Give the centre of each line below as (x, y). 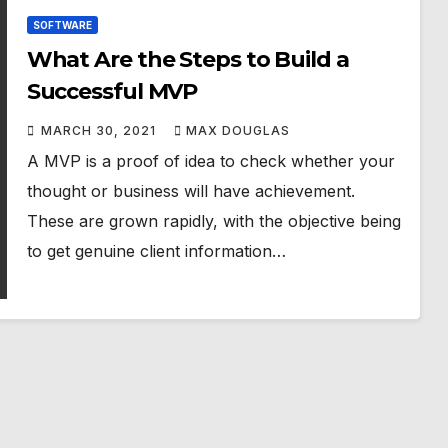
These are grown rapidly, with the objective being (213, 221)
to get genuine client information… (156, 251)
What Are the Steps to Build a (187, 60)
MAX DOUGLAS (237, 131)
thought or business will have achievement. (190, 191)
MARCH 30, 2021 (100, 131)
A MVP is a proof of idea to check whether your (210, 161)
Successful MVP (112, 92)
